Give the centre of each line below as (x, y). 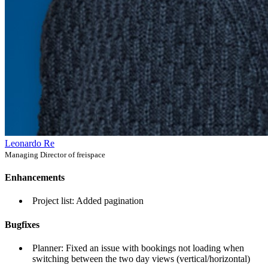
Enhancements (35, 178)
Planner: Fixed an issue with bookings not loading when (138, 248)
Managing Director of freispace (55, 154)
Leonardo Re (30, 143)
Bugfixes (22, 224)
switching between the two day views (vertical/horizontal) (141, 258)
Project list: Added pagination (88, 201)
